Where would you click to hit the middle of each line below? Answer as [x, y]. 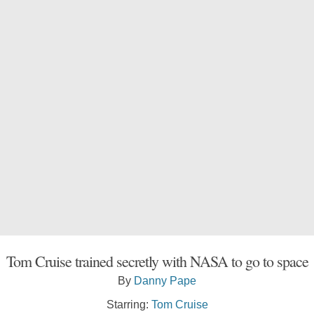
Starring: [129, 304]
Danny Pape [165, 280]
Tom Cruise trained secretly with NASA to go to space [157, 261]
